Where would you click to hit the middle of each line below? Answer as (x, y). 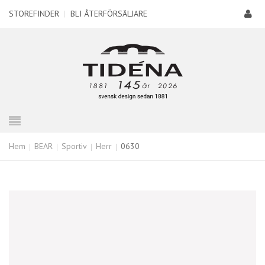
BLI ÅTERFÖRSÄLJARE (109, 14)
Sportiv (74, 146)
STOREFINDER (34, 14)
